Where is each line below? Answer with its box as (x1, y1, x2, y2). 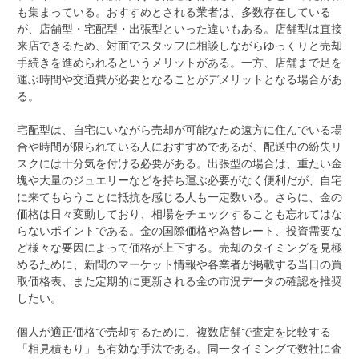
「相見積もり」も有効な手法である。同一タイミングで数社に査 (17, 340, 342, 356)
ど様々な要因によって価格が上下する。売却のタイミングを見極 (17, 239, 342, 255)
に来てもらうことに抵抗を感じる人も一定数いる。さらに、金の (17, 188, 342, 204)
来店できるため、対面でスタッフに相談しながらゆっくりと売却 (17, 37, 342, 53)
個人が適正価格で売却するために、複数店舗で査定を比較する (17, 323, 331, 339)
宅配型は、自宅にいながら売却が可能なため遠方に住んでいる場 (17, 121, 342, 137)
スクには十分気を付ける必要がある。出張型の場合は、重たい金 (17, 155, 342, 171)
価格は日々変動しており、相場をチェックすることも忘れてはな (17, 205, 342, 221)
